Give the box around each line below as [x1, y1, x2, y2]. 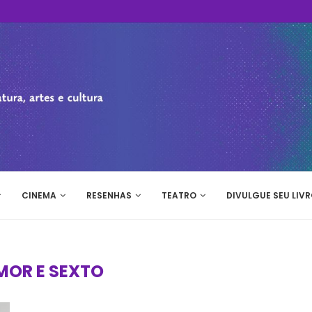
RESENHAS [86, 189, 132, 201]
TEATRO [162, 189, 196, 201]
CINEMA [22, 189, 56, 201]
